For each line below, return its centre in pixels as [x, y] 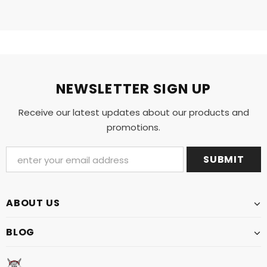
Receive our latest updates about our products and [133, 113]
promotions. [133, 128]
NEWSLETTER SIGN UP [133, 89]
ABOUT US [33, 203]
